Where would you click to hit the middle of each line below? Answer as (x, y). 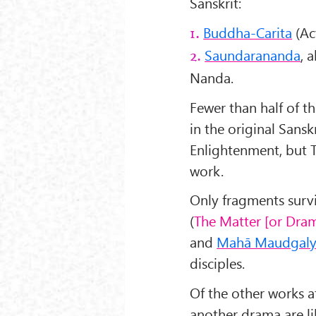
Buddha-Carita (248, 32)
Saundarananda (253, 54)
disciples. (218, 263)
